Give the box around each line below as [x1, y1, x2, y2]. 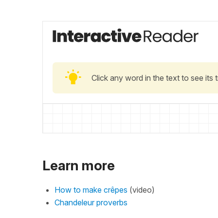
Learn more [42, 157, 115, 174]
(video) [127, 184, 155, 195]
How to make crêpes [54, 184, 127, 195]
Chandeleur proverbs [54, 197, 127, 207]
